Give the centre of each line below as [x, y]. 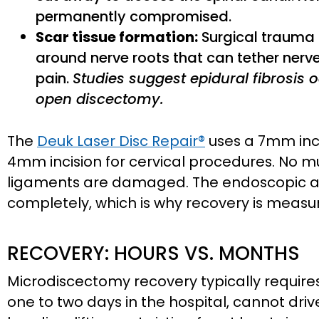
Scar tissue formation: [117, 37]
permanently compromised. [134, 17]
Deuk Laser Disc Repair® [121, 141]
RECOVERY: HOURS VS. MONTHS [153, 253]
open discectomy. [100, 99]
